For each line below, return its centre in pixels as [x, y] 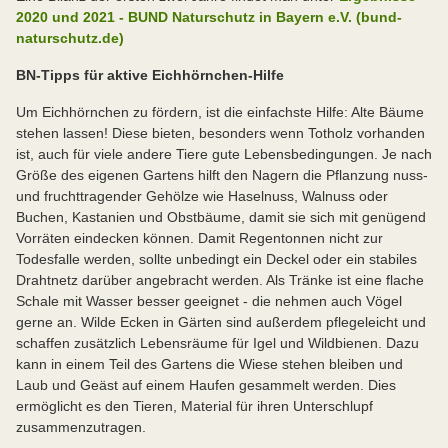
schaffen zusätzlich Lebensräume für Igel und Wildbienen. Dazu [217, 343]
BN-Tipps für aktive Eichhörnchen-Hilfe [150, 75]
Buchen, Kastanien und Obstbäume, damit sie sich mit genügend [221, 217]
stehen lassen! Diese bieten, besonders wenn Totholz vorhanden [220, 133]
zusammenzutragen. [81, 427]
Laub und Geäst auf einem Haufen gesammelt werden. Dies [206, 385]
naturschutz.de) [70, 38]
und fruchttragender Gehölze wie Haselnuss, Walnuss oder [202, 196]
